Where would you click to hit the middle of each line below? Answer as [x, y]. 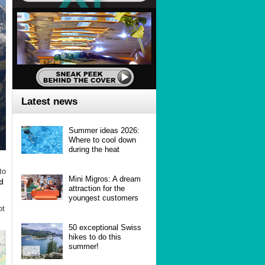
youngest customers [104, 198]
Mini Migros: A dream [105, 179]
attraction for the [97, 188]
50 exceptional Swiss [105, 227]
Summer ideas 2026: [104, 130]
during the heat [94, 149]
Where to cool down [102, 140]
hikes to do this [95, 237]
